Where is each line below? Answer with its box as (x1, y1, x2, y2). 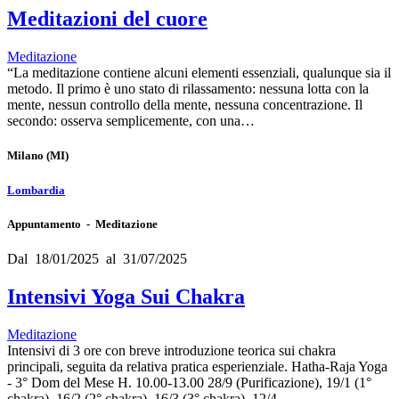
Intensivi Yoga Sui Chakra (7, 284, 245, 308)
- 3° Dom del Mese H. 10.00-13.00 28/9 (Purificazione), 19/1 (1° (7, 374, 371, 390)
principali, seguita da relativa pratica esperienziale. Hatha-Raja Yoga (7, 358, 387, 374)
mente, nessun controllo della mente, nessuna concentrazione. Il (7, 97, 362, 113)
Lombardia (7, 183, 65, 197)
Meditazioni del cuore (7, 7, 208, 31)
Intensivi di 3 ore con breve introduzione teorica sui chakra (7, 342, 336, 358)
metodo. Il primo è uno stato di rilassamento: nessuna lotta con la (7, 81, 369, 97)
